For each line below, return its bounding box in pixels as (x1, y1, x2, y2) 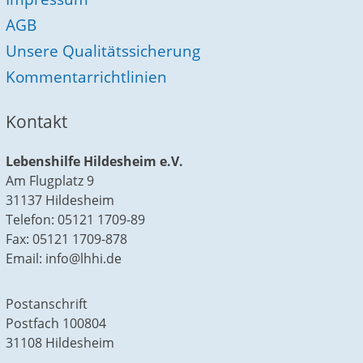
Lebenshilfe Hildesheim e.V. (6, 152, 184, 171)
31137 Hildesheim (6, 191, 115, 210)
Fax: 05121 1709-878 (6, 230, 128, 249)
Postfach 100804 (6, 314, 107, 333)
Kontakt (6, 110, 68, 134)
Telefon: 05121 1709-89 (6, 211, 146, 229)
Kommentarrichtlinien (6, 66, 168, 88)
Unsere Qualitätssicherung (6, 40, 201, 62)
